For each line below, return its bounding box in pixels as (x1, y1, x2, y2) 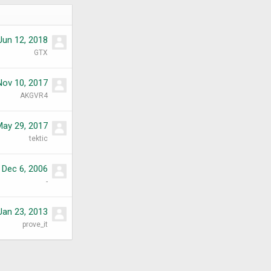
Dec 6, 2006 (2, 163, 48, 175)
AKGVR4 (20, 91, 48, 100)
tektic (29, 134, 48, 143)
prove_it (22, 220, 48, 229)
